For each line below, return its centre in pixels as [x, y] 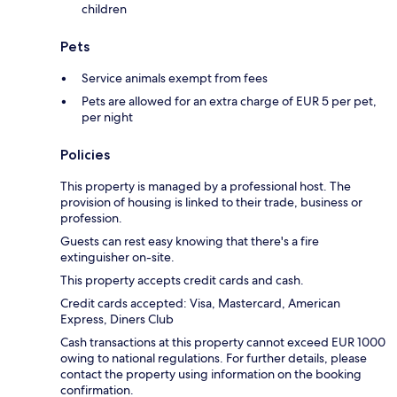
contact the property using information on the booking [211, 374]
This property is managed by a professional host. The [206, 187]
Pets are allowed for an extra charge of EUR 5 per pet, [229, 101]
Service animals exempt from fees [175, 78]
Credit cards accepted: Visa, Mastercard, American [200, 304]
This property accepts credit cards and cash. [182, 280]
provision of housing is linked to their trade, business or [211, 202]
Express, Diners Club [117, 319]
